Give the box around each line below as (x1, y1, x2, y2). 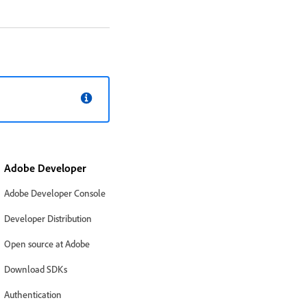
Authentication (3, 288, 62, 300)
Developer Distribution (3, 212, 92, 224)
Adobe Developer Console (3, 187, 106, 199)
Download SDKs (3, 263, 67, 275)
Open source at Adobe (3, 238, 90, 249)
